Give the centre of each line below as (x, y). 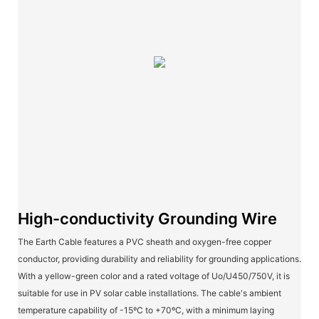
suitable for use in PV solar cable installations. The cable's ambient (150, 293)
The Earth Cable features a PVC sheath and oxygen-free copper (145, 241)
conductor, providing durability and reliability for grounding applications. (159, 258)
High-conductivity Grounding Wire (147, 218)
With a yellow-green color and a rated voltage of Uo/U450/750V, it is (154, 276)
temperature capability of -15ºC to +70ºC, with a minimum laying (146, 310)
